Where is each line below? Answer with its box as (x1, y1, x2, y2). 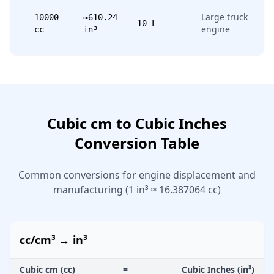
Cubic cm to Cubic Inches (47, 113, 227, 133)
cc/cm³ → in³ (20, 232, 87, 247)
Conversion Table (75, 133, 199, 153)
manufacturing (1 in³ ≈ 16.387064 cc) (53, 183, 221, 196)
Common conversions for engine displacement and (18, 168, 256, 182)
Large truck (201, 11, 248, 23)
